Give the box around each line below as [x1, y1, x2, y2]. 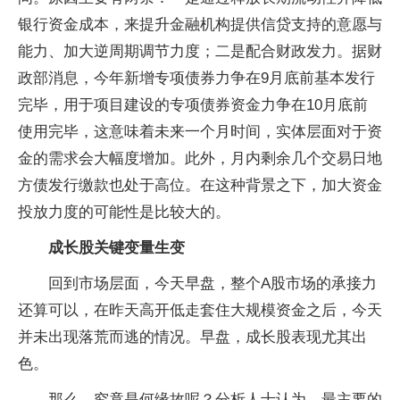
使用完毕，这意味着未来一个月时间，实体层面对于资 [18, 123, 382, 140]
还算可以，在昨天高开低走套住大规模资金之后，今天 [18, 302, 382, 319]
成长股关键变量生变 [48, 239, 185, 256]
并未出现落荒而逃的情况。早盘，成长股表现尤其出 [18, 329, 367, 346]
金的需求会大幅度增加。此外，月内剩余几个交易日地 [18, 150, 382, 167]
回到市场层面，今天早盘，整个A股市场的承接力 [48, 275, 377, 292]
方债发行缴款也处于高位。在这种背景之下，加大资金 [18, 177, 382, 194]
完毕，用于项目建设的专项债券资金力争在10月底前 [18, 96, 368, 113]
